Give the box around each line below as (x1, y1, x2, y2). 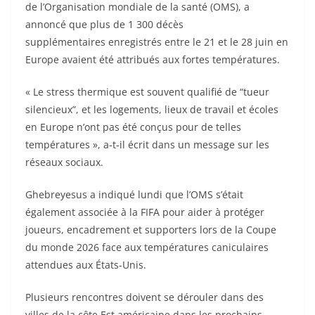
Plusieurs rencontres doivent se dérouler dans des (25, 290, 264, 304)
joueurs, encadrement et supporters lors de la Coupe (25, 223, 276, 236)
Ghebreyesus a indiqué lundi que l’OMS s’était (25, 188, 243, 201)
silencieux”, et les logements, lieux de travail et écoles (25, 103, 278, 116)
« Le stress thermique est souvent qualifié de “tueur (25, 85, 269, 98)
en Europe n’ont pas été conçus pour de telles (25, 120, 241, 134)
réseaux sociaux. (25, 155, 103, 169)
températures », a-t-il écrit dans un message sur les (25, 138, 269, 151)
